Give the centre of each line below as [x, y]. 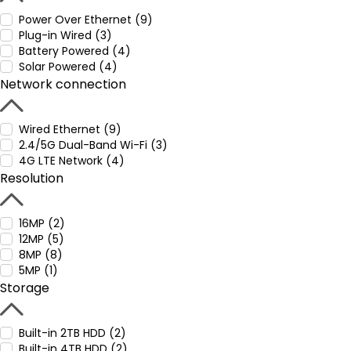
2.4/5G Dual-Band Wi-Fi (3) [93, 145]
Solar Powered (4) [68, 67]
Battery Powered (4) [75, 51]
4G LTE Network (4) [72, 161]
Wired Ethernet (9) [70, 129]
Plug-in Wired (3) [65, 35]
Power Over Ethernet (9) [86, 20]
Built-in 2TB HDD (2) [72, 333]
